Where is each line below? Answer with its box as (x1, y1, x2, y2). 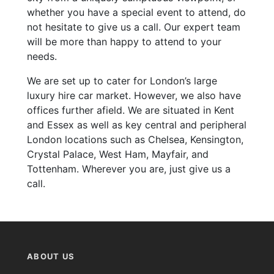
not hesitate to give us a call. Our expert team (27, 20, 240, 33)
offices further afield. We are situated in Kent (27, 103, 234, 116)
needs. (27, 50, 57, 62)
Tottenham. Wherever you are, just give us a (27, 162, 231, 175)
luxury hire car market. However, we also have (27, 89, 241, 102)
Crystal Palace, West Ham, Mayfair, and (27, 147, 209, 160)
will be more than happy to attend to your (27, 35, 221, 48)
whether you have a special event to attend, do (27, 6, 246, 18)
